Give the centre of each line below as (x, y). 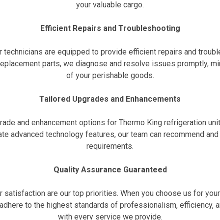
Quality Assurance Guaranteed (110, 169)
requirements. (110, 146)
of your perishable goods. (110, 75)
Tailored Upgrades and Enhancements (110, 99)
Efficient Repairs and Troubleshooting (110, 28)
